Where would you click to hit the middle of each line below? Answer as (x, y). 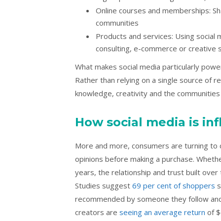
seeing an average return (162, 212)
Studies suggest (104, 185)
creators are (97, 212)
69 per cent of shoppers (174, 185)
